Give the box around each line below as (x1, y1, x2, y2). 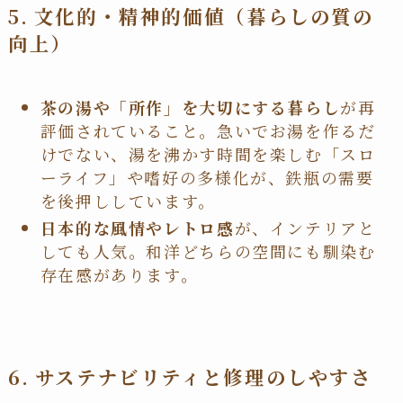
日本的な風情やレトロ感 (40, 215, 235, 239)
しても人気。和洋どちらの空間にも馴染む (40, 238, 376, 263)
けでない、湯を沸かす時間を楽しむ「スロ (40, 141, 376, 166)
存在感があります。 (40, 262, 199, 286)
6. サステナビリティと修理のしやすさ (7, 362, 372, 390)
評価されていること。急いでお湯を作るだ (40, 118, 376, 142)
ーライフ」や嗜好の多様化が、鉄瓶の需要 (40, 165, 374, 189)
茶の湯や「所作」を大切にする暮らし (40, 94, 341, 119)
